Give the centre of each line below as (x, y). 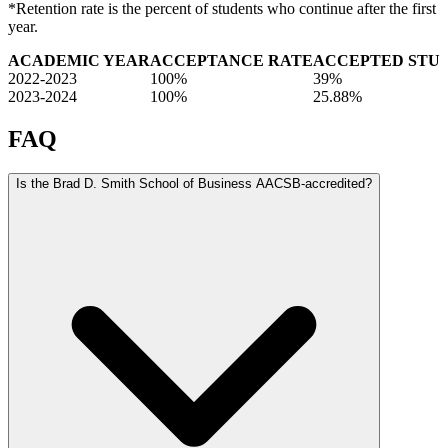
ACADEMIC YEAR (79, 61)
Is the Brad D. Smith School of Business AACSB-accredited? (194, 184)
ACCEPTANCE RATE (231, 61)
